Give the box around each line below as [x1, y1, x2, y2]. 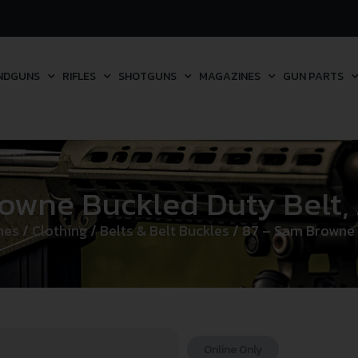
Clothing [31, 220, 87, 242]
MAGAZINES [198, 67, 261, 85]
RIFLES [62, 67, 96, 85]
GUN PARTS [282, 67, 344, 85]
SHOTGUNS [117, 67, 177, 85]
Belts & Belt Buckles [99, 220, 229, 242]
